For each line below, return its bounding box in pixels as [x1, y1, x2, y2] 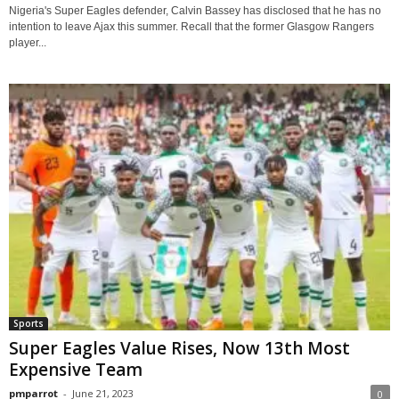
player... [9, 37, 46, 50]
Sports [13, 317, 44, 330]
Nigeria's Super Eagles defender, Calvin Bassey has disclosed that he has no [9, 4, 381, 18]
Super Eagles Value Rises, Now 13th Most [9, 337, 350, 361]
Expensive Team [9, 358, 142, 382]
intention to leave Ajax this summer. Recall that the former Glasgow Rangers [9, 20, 374, 34]
